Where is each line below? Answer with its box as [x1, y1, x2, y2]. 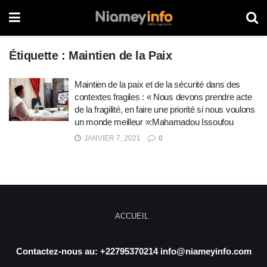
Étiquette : [9, 49, 69, 62]
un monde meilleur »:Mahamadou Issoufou [74, 117, 234, 127]
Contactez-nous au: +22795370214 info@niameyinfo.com [15, 246, 252, 256]
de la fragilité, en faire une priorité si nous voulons [74, 104, 255, 114]
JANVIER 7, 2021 [82, 134, 141, 142]
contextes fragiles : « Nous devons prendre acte [74, 92, 252, 102]
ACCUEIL [115, 212, 148, 221]
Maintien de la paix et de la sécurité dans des [74, 79, 241, 89]
